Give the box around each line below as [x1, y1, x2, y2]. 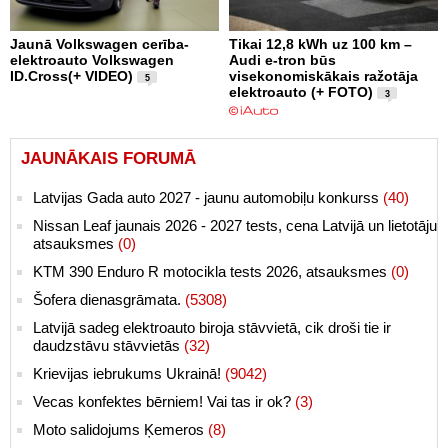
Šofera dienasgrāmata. [33, 290, 185, 308]
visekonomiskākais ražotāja [229, 67, 418, 84]
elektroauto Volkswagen [10, 51, 174, 68]
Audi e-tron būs [229, 51, 336, 68]
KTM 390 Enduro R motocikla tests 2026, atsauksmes [33, 262, 391, 280]
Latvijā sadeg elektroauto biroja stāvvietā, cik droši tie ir [33, 318, 391, 336]
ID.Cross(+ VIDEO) [10, 67, 133, 84]
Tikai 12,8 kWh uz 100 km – [229, 35, 412, 52]
